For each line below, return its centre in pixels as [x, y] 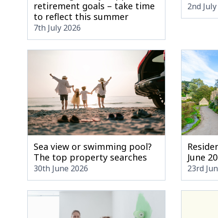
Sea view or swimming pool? [93, 146]
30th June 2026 [61, 168]
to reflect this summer [81, 16]
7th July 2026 [57, 27]
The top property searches [90, 157]
